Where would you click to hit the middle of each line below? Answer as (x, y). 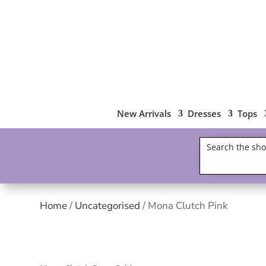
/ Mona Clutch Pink (184, 206)
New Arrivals (144, 113)
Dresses (204, 113)
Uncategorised (108, 206)
